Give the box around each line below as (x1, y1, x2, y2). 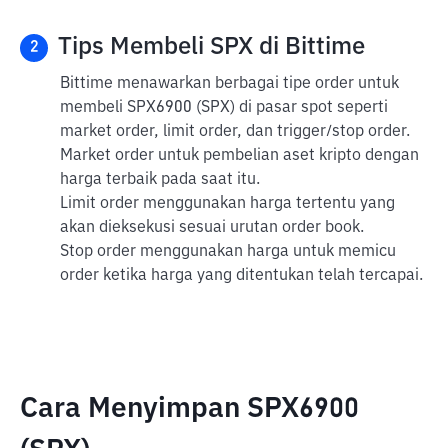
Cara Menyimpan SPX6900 (20, 395, 359, 423)
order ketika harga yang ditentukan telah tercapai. (60, 268, 423, 284)
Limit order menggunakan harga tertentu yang (60, 196, 395, 212)
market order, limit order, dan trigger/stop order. (60, 124, 410, 140)
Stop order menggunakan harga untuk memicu (60, 244, 396, 260)
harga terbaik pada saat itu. (60, 172, 260, 188)
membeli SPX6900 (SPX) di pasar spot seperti (60, 100, 388, 116)
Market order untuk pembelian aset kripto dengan (60, 148, 419, 164)
